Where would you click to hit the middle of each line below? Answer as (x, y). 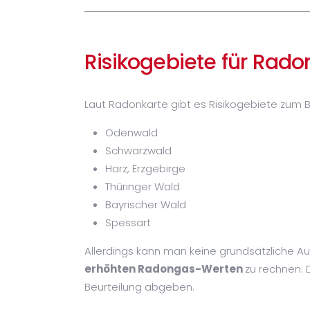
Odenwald (131, 132)
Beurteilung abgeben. (139, 286)
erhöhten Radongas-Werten (165, 268)
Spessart (128, 222)
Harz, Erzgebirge (145, 168)
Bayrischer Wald (146, 204)
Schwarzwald (138, 150)
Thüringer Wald (143, 186)
